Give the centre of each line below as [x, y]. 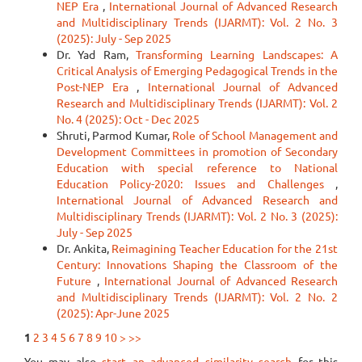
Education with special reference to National [197, 167]
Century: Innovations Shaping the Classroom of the [197, 264]
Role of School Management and [255, 135]
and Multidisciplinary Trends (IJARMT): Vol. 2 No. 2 [197, 297]
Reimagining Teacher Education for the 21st [225, 248]
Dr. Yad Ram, [96, 54]
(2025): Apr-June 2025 [113, 313]
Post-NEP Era [97, 86]
